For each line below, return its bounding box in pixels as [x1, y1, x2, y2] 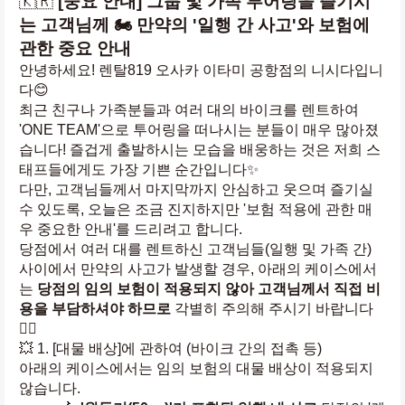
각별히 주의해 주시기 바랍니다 [171, 301, 373, 316]
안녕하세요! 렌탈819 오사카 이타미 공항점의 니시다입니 [19, 62, 383, 78]
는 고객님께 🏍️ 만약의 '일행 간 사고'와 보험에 [19, 15, 370, 34]
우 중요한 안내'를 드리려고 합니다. [19, 221, 242, 237]
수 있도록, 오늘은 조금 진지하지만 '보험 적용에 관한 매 [19, 202, 372, 217]
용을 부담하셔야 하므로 [19, 301, 171, 316]
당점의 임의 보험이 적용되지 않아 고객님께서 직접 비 [37, 281, 381, 297]
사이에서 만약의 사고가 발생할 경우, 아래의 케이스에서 [19, 261, 377, 277]
